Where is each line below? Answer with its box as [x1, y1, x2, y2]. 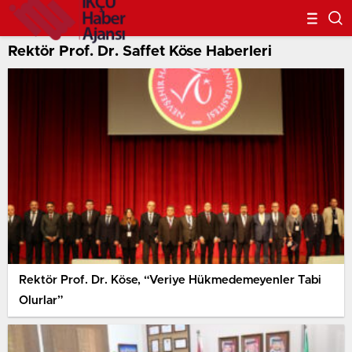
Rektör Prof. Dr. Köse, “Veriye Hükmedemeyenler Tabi [19, 273, 321, 286]
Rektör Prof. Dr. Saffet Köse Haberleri [8, 44, 272, 59]
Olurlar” [19, 294, 64, 306]
